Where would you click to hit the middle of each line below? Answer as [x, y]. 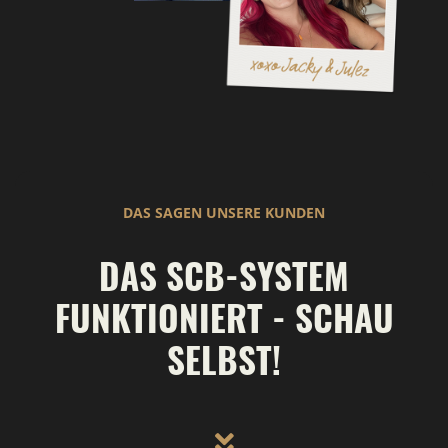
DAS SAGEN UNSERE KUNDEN [224, 213]
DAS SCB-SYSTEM [224, 275]
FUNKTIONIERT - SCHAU [224, 317]
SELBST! [224, 359]
